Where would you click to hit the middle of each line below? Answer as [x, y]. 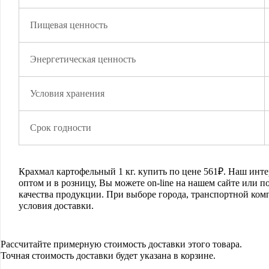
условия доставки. [56, 206]
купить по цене [170, 171]
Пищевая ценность [69, 25]
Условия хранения [67, 93]
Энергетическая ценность [83, 59]
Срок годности [61, 128]
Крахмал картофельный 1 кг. [77, 171]
